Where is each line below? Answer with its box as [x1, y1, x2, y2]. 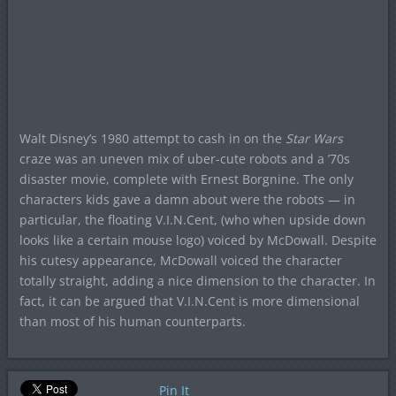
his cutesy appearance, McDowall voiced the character [19, 251, 342, 269]
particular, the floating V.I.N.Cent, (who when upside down [19, 210, 366, 228]
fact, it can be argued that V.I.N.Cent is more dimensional [19, 292, 360, 309]
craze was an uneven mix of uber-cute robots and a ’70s [19, 149, 350, 167]
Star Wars [285, 129, 343, 147]
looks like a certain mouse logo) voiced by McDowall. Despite [19, 231, 377, 248]
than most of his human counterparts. [19, 312, 246, 330]
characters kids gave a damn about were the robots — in [19, 190, 355, 208]
